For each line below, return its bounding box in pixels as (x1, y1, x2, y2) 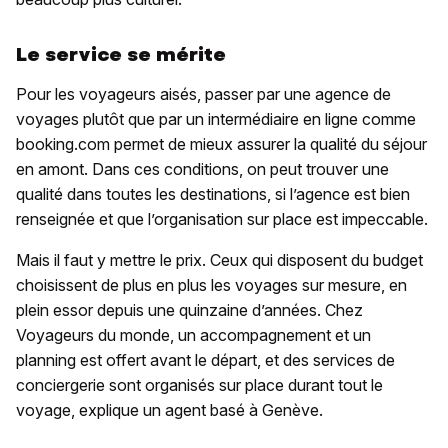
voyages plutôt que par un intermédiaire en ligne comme (16, 108, 416, 129)
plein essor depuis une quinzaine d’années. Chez (16, 299, 363, 320)
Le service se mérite (16, 41, 226, 67)
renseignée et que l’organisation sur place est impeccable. (16, 208, 428, 229)
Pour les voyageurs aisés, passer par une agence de (16, 83, 391, 104)
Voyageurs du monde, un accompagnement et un (16, 324, 371, 345)
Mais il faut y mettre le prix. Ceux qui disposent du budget (16, 249, 423, 270)
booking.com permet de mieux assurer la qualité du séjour (16, 133, 427, 154)
